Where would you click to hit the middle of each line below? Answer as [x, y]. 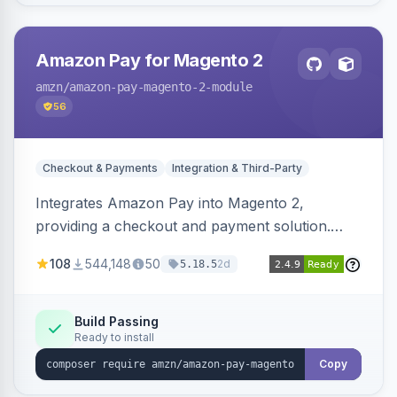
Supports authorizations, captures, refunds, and [198, 249]
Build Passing [117, 321]
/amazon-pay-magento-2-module [157, 87]
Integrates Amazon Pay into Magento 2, [170, 203]
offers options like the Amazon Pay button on [190, 272]
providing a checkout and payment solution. [183, 226]
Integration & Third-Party [237, 168]
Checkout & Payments [100, 168]
